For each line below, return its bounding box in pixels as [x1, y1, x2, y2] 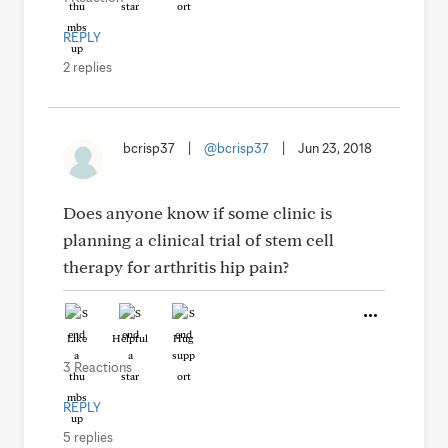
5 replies [63, 429, 113, 445]
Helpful [112, 331, 148, 345]
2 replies [63, 59, 112, 75]
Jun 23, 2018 [298, 140, 372, 156]
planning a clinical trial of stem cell [63, 229, 334, 250]
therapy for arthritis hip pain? [63, 256, 289, 277]
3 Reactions [63, 359, 132, 375]
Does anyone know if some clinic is [63, 202, 332, 223]
